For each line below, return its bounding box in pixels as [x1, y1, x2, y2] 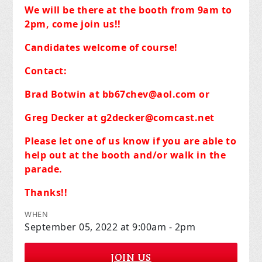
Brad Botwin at [25, 87, 102, 101]
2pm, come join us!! [25, 17, 121, 30]
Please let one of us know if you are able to [25, 134, 237, 147]
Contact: [25, 64, 67, 77]
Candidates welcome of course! [25, 40, 178, 54]
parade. [25, 162, 63, 175]
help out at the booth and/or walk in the [25, 148, 226, 161]
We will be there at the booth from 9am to [25, 3, 232, 16]
